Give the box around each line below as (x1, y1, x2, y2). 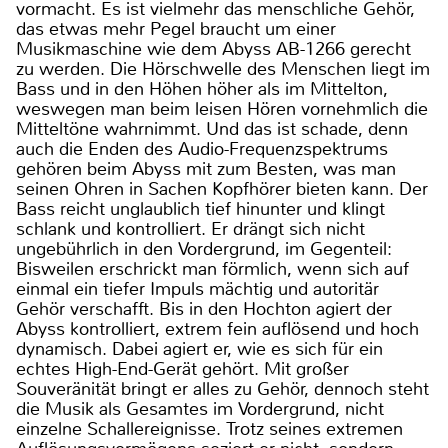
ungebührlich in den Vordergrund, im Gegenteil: (16, 237, 392, 261)
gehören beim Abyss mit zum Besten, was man (16, 157, 396, 181)
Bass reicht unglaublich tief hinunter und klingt (16, 197, 385, 221)
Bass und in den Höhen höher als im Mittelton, (16, 77, 388, 101)
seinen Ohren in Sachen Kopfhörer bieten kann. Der (16, 177, 428, 201)
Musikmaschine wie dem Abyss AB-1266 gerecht (16, 37, 411, 61)
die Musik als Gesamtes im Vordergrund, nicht (16, 397, 384, 421)
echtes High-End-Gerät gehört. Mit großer (16, 357, 349, 381)
